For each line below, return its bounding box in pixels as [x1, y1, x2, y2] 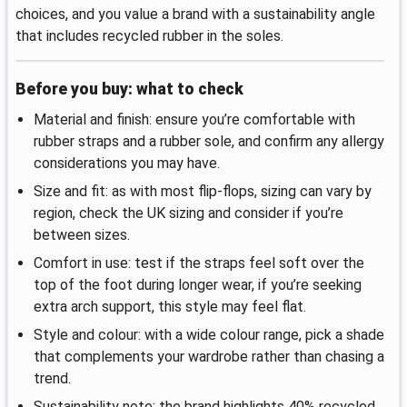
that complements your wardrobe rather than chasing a [34, 348, 384, 366]
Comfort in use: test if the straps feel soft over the [34, 253, 364, 272]
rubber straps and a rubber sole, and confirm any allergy [34, 132, 384, 150]
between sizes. [34, 225, 130, 243]
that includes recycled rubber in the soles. [15, 27, 283, 45]
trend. [34, 370, 71, 388]
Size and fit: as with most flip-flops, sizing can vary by [34, 182, 372, 200]
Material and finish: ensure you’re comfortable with [34, 110, 355, 128]
